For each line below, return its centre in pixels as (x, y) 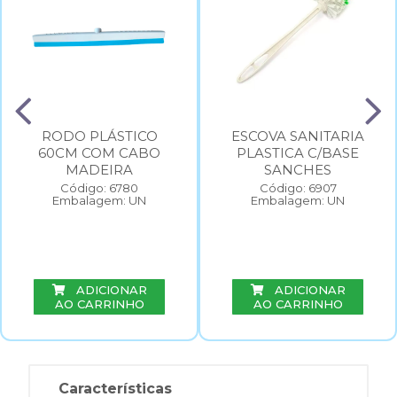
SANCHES (298, 169)
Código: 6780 (99, 187)
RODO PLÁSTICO (99, 136)
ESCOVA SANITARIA (298, 136)
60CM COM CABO (99, 152)
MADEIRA (99, 169)
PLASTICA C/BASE (298, 152)
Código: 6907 (298, 187)
